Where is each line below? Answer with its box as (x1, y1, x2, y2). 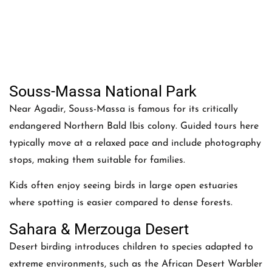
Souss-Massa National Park (9, 82, 197, 100)
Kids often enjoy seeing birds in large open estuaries (9, 181, 238, 191)
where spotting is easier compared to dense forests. (9, 198, 233, 208)
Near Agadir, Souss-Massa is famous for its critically (9, 104, 238, 114)
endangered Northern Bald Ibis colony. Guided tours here (9, 121, 259, 131)
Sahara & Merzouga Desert (9, 220, 189, 238)
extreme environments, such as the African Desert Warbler (9, 259, 262, 269)
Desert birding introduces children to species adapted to (9, 242, 253, 252)
